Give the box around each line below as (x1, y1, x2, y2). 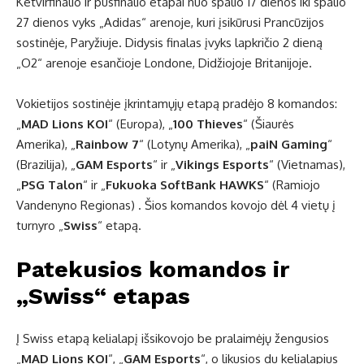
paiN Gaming (250, 136, 327, 153)
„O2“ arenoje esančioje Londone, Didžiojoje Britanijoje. (16, 55, 312, 71)
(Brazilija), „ (16, 157, 76, 173)
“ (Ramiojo (264, 177, 320, 193)
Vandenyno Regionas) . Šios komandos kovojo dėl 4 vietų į (16, 197, 336, 214)
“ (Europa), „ (108, 116, 173, 132)
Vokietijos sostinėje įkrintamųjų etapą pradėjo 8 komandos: (16, 96, 337, 112)
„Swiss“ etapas (16, 283, 190, 310)
